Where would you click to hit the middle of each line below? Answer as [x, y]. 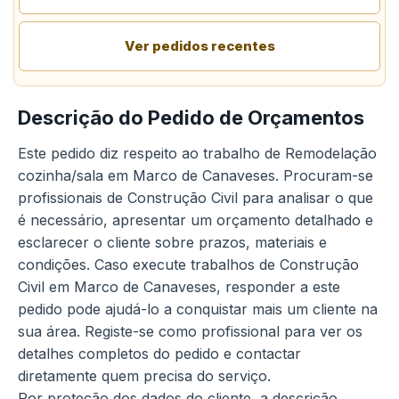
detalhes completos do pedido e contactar [159, 354]
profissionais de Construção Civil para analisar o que [195, 198]
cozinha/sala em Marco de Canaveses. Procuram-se [195, 175]
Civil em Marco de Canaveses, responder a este [179, 287]
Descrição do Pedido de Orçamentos [191, 118]
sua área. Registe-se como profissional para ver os [190, 331]
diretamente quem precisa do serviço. [144, 376]
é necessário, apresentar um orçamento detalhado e [195, 220]
